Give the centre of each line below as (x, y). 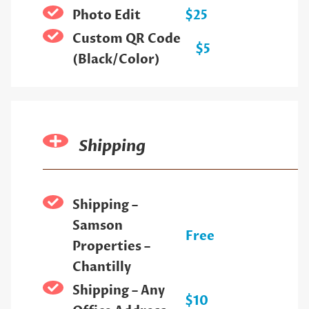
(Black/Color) (116, 60)
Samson (97, 226)
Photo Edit (106, 16)
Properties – (111, 247)
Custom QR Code (126, 39)
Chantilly (101, 268)
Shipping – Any (118, 291)
